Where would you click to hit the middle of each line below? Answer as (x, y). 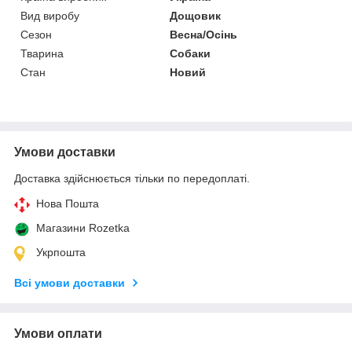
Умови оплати (58, 333)
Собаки (191, 53)
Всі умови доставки (70, 282)
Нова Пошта (68, 203)
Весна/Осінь (204, 34)
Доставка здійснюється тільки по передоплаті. (132, 178)
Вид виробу (50, 15)
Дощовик (196, 15)
